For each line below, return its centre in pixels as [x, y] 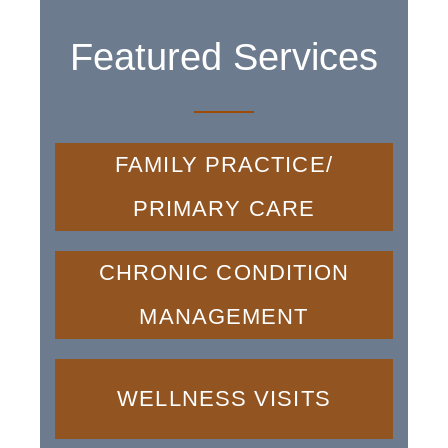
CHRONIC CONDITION [224, 273]
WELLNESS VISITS [224, 399]
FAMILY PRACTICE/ [224, 165]
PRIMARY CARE [224, 209]
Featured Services [224, 57]
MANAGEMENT [224, 317]
